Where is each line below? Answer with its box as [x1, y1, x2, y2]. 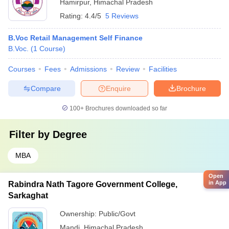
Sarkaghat [8, 191, 48, 200]
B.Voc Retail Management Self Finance [8, 34, 143, 42]
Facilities [149, 65, 177, 73]
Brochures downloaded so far [84, 105, 167, 112]
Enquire [106, 84, 131, 93]
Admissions [70, 65, 107, 73]
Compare [30, 84, 61, 93]
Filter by [9, 129, 53, 140]
